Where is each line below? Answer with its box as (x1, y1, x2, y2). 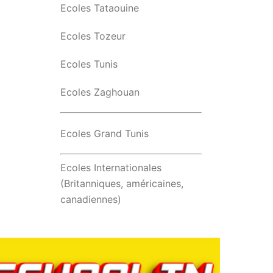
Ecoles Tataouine (60, 2, 139, 14)
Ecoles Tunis (60, 58, 118, 70)
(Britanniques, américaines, (60, 177, 183, 190)
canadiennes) (60, 193, 121, 205)
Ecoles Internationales (60, 161, 161, 174)
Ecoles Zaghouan (60, 86, 140, 98)
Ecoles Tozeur (60, 30, 126, 42)
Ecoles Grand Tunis (60, 127, 149, 140)
